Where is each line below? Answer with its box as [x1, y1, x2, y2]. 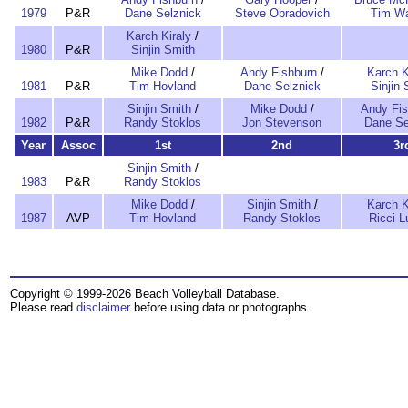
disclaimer [76, 301, 130, 314]
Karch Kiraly [127, 29, 191, 43]
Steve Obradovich [234, 6, 330, 20]
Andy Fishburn [240, 66, 317, 79]
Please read [10, 301, 76, 314]
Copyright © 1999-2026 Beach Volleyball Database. [10, 287, 280, 301]
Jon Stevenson [242, 116, 321, 129]
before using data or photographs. [130, 301, 311, 314]
